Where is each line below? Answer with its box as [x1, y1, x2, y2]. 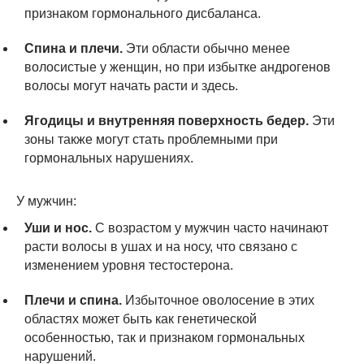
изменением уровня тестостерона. [24, 258, 233, 272]
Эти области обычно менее [123, 41, 290, 55]
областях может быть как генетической [24, 311, 257, 326]
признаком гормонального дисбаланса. [24, 6, 261, 20]
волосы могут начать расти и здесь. [24, 78, 238, 93]
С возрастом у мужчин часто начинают [92, 220, 328, 235]
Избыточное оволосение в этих [122, 292, 314, 307]
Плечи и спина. [24, 292, 122, 307]
